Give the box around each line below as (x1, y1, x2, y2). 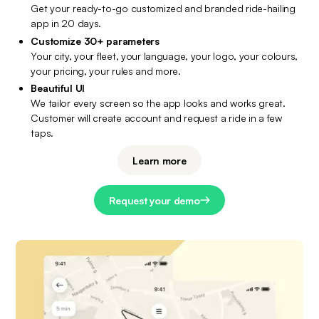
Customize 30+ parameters (31, 34, 159, 47)
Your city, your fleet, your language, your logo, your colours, (31, 49, 298, 62)
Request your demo (109, 194, 200, 206)
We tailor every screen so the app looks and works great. (31, 97, 286, 110)
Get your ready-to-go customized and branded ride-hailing (31, 2, 296, 15)
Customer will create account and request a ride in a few (31, 112, 282, 125)
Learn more (132, 154, 187, 167)
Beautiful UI (31, 82, 85, 95)
